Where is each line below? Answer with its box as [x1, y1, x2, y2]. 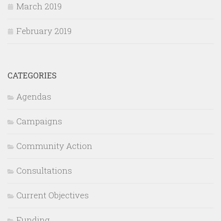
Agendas [16, 91, 51, 103]
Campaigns [16, 115, 62, 127]
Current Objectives [16, 189, 89, 201]
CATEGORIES [7, 70, 57, 81]
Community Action [16, 140, 92, 152]
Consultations [16, 165, 72, 177]
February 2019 [16, 25, 72, 37]
